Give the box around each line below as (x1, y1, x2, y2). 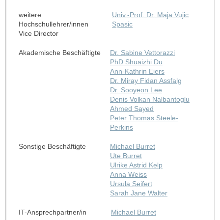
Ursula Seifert (110, 179, 152, 188)
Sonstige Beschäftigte (18, 142, 86, 150)
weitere (18, 10, 41, 19)
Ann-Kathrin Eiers (110, 67, 165, 75)
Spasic (111, 20, 133, 28)
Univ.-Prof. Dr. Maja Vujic (111, 10, 189, 19)
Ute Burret (110, 151, 142, 160)
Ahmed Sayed (110, 104, 154, 112)
